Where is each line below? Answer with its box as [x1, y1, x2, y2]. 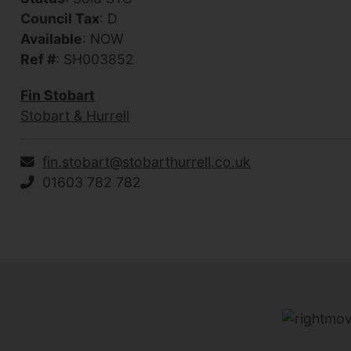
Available [20, 30, 83, 47]
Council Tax [20, 9, 100, 27]
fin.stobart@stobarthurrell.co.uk [42, 153, 251, 170]
